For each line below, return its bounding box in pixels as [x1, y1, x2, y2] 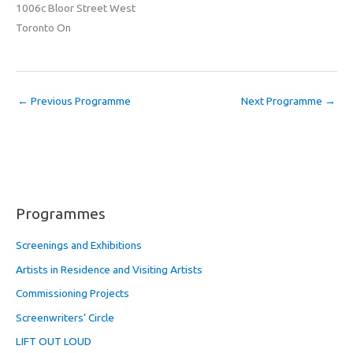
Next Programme [241, 94, 325, 107]
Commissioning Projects [16, 287, 129, 300]
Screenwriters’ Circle [16, 310, 114, 324]
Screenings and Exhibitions [16, 239, 142, 252]
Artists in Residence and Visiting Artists [16, 262, 203, 276]
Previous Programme [28, 94, 131, 107]
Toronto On [16, 20, 71, 34]
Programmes [16, 205, 106, 223]
